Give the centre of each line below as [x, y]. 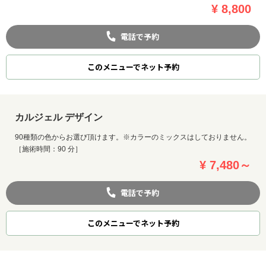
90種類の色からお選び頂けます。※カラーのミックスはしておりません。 [133, 137]
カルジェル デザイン [59, 117]
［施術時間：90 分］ [48, 149]
